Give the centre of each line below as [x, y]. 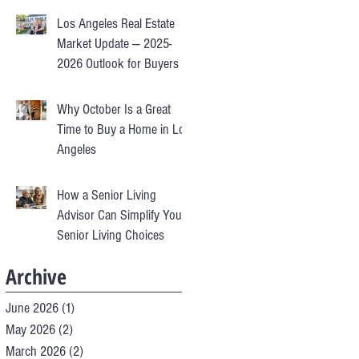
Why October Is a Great [114, 109]
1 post [90, 308]
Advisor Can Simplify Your [121, 215]
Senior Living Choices [111, 235]
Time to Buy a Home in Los [124, 129]
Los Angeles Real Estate [116, 23]
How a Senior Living [107, 195]
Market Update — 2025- [114, 43]
